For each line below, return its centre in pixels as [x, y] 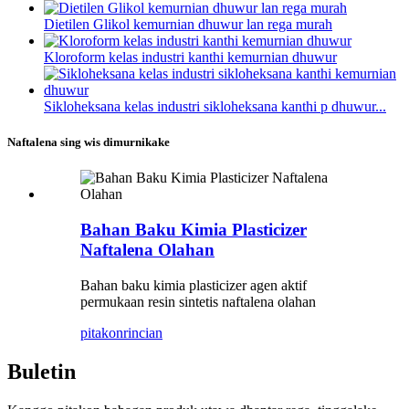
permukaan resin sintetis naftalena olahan [198, 301]
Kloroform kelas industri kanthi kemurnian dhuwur [190, 58]
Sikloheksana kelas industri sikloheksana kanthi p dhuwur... [215, 107]
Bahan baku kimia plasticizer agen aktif [194, 285]
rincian [143, 332]
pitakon [102, 332]
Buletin [42, 371]
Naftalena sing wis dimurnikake [89, 142]
